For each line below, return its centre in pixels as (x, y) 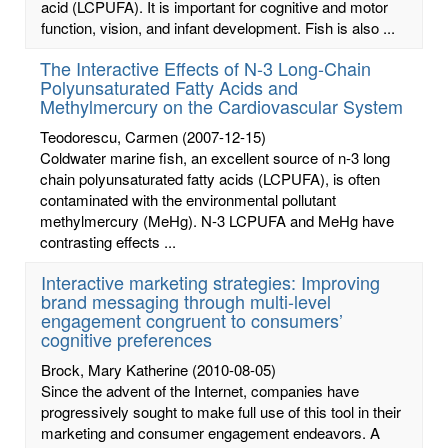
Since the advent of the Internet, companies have (200, 390)
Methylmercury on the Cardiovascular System (221, 105)
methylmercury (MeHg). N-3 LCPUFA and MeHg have (217, 220)
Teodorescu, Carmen (109, 136)
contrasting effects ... (108, 241)
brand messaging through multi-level (186, 300)
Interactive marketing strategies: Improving (210, 281)
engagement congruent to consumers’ (192, 319)
